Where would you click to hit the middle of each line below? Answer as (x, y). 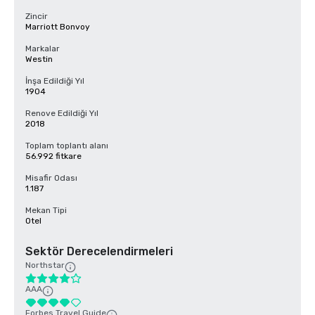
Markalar (43, 49)
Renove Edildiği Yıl (62, 113)
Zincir (37, 16)
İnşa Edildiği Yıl (55, 81)
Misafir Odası (51, 178)
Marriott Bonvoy (58, 27)
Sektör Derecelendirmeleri (99, 251)
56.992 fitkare (53, 156)
